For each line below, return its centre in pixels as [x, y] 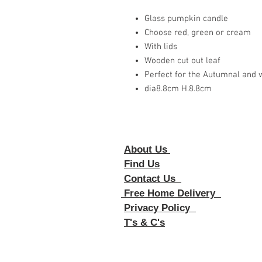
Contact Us [153, 179]
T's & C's [144, 223]
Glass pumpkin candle [186, 19]
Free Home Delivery [171, 193]
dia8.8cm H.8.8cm [178, 89]
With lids [161, 47]
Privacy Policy [160, 208]
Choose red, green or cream [198, 33]
